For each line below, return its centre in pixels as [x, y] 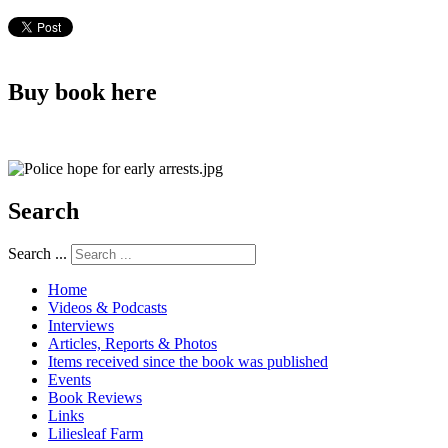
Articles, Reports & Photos [132, 344]
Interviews [81, 326]
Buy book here [82, 91]
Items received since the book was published [188, 362]
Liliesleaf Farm [95, 434]
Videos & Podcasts [107, 308]
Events [69, 380]
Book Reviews [95, 398]
